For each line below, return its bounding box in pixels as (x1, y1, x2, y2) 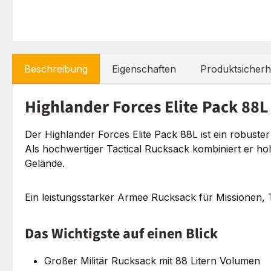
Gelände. (25, 157, 65, 169)
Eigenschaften (112, 62, 176, 75)
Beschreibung (24, 62, 88, 75)
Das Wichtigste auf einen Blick (25, 223, 218, 244)
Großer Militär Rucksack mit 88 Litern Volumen (44, 254, 260, 267)
